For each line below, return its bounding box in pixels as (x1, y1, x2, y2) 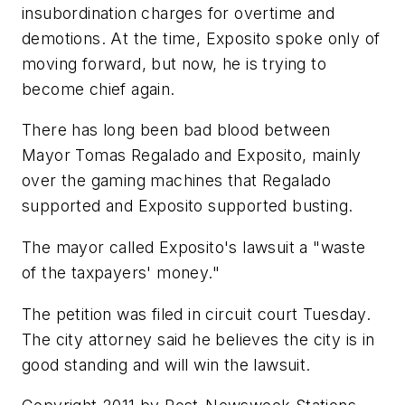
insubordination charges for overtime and (22, 3, 334, 23)
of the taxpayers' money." (22, 262, 220, 282)
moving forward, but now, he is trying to (22, 53, 326, 73)
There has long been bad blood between (22, 120, 331, 140)
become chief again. (22, 79, 175, 99)
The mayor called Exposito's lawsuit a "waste (22, 237, 366, 257)
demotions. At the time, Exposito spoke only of (22, 28, 381, 48)
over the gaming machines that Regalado (22, 171, 332, 191)
